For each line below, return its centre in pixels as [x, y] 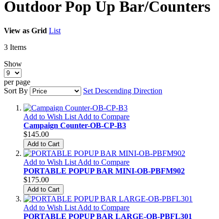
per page [17, 82]
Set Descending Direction [123, 90]
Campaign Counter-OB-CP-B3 [75, 125]
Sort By [16, 90]
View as [17, 30]
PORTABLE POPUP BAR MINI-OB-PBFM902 [104, 171]
